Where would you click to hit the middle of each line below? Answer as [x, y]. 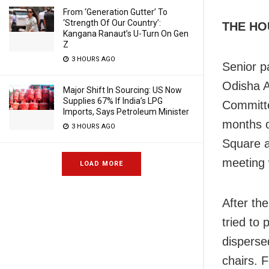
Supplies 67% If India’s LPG [113, 101]
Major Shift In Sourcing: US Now [122, 90]
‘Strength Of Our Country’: [112, 23]
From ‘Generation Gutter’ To [115, 12]
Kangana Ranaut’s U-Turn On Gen [126, 34]
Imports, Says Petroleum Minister [126, 112]
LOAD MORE [101, 164]
